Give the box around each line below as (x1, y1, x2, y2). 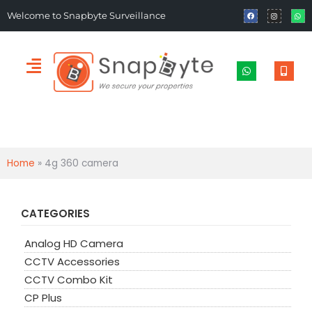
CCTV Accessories (24, 253, 120, 269)
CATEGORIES (21, 205, 90, 221)
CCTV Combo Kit (24, 272, 113, 287)
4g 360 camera (45, 156, 118, 170)
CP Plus (24, 290, 62, 305)
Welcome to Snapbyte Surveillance (7, 10, 166, 21)
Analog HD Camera (24, 235, 123, 251)
